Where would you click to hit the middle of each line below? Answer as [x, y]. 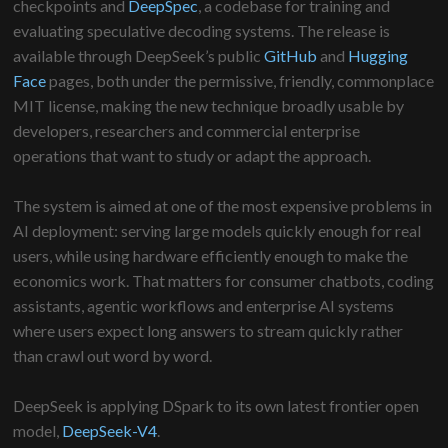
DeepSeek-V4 [108, 431]
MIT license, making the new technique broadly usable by [209, 106]
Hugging [378, 56]
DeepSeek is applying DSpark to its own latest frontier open [216, 406]
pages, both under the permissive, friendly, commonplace [242, 81]
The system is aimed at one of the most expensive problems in [223, 206]
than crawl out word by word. [113, 356]
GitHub [291, 56]
